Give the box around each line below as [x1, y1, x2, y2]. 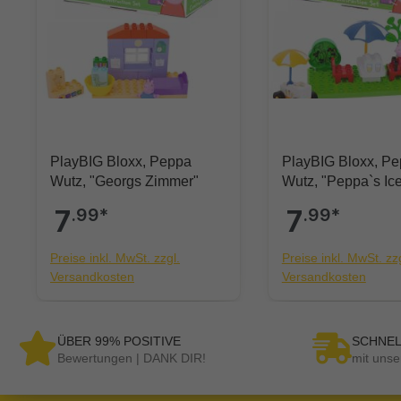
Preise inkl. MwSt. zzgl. [50, 251, 180, 266]
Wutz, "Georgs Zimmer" [50, 174, 199, 190]
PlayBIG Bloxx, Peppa [50, 154, 192, 170]
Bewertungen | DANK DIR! [57, 350, 206, 365]
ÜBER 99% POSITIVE [57, 333, 181, 348]
